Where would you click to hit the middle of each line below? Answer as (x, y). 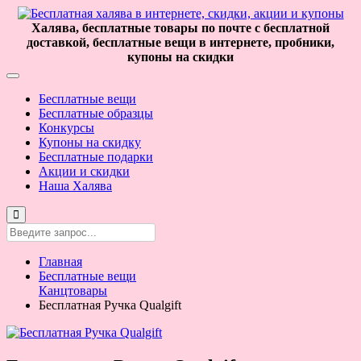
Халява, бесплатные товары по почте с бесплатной (180, 28)
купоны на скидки (180, 57)
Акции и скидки (84, 171)
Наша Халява (75, 186)
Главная (60, 261)
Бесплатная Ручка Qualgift (110, 305)
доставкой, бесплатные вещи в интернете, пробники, (180, 42)
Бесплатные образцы (96, 113)
